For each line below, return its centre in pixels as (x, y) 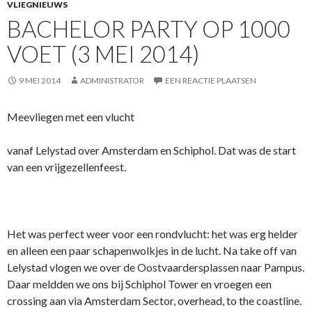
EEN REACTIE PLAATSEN (211, 80)
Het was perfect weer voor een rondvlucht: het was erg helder (153, 233)
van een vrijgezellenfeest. (67, 166)
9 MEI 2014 (40, 80)
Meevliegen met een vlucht (71, 116)
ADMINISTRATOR (112, 80)
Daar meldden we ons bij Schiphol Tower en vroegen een (139, 283)
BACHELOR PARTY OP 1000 (149, 28)
